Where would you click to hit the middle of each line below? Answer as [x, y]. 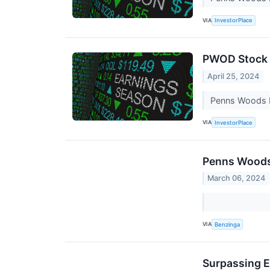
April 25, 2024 [234, 76]
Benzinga [228, 224]
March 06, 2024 [237, 178]
